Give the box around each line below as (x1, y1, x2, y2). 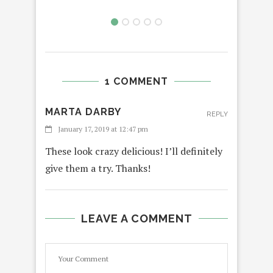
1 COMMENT (105, 76, 168, 88)
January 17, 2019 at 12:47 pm (58, 124, 148, 134)
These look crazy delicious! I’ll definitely (45, 144, 222, 158)
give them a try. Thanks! (45, 161, 151, 175)
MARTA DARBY (45, 106, 121, 118)
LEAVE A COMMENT (80, 212, 193, 225)
